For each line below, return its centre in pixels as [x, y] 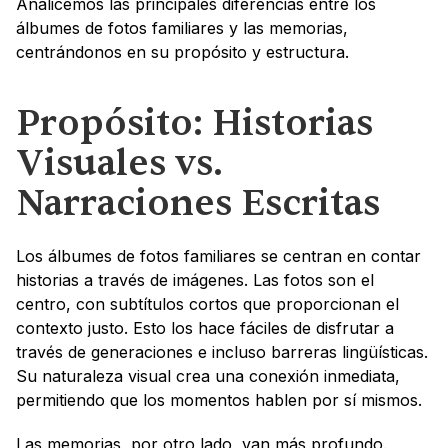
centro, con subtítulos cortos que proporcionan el [207, 304]
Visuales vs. [119, 164]
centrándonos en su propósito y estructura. [182, 52]
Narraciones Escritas [198, 204]
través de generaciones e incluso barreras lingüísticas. [222, 352]
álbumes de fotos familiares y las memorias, [182, 28]
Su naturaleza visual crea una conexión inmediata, [208, 376]
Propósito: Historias [194, 124]
